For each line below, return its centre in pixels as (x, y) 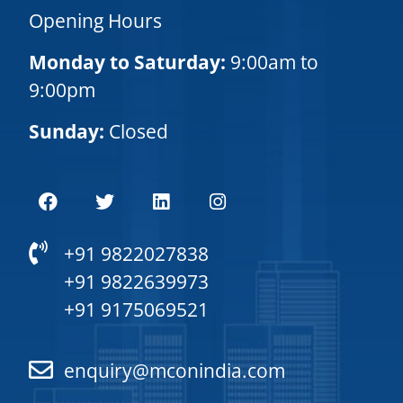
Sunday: (67, 131)
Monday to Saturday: (128, 63)
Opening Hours (96, 21)
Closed (137, 131)
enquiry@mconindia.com (175, 370)
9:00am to (273, 63)
